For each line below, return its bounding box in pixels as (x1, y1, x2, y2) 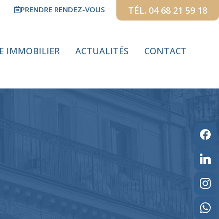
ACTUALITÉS (75, 44, 129, 57)
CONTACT (144, 44, 187, 57)
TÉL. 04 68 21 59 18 (128, 4, 207, 16)
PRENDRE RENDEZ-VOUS (21, 4, 105, 14)
